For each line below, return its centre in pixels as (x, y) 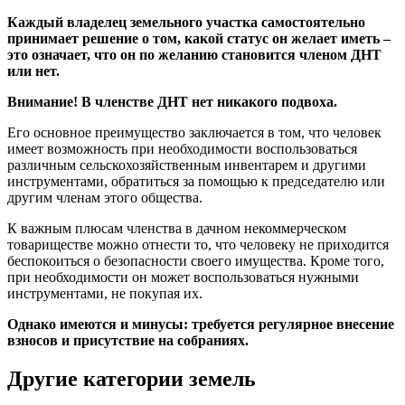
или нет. (33, 71)
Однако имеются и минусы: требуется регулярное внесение (201, 325)
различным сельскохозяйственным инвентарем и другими (187, 165)
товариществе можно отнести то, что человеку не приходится (198, 245)
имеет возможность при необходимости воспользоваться (182, 149)
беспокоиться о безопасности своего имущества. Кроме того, (196, 261)
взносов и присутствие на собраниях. (128, 341)
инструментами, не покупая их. (105, 294)
